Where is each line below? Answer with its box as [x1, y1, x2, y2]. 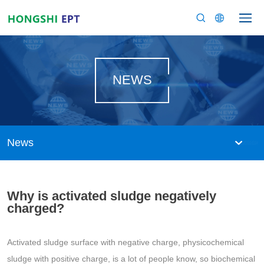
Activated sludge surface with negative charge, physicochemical [7, 237, 244, 247]
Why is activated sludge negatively [7, 189, 216, 204]
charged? [7, 201, 64, 216]
